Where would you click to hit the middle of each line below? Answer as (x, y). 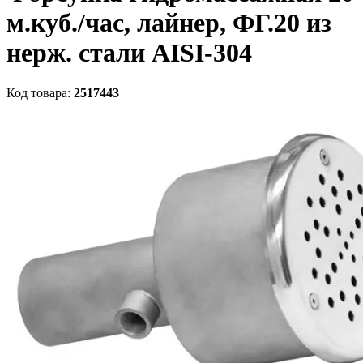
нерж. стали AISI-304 (129, 53)
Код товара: (40, 92)
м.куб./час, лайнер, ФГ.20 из (169, 23)
